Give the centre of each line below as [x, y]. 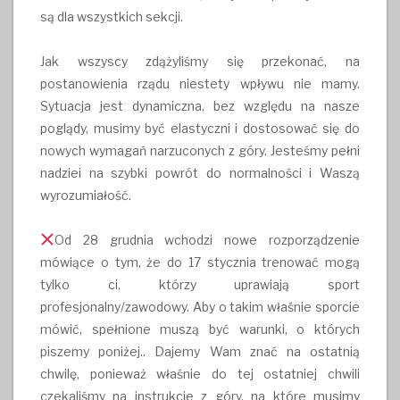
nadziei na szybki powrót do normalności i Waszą [200, 172]
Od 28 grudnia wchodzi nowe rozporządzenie [207, 239]
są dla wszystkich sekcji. [112, 16]
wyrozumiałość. [86, 195]
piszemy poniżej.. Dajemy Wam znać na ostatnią [200, 351]
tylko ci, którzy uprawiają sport [200, 284]
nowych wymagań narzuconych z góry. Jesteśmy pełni [200, 150]
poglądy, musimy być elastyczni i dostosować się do [200, 128]
